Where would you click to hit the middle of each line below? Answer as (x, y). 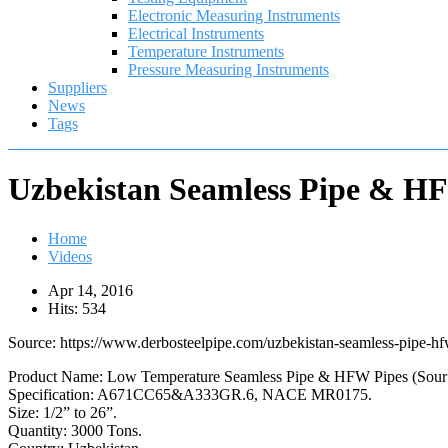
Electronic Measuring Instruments (234, 15)
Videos (70, 256)
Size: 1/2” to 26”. (62, 412)
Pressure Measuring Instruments (228, 69)
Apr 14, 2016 (90, 290)
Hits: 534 (77, 308)
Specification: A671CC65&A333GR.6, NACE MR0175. (190, 394)
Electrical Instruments (196, 33)
